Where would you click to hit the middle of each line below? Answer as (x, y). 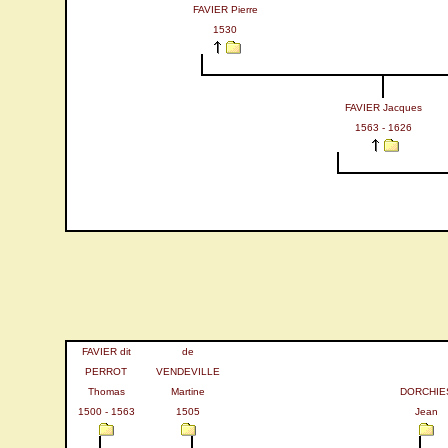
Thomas (106, 391)
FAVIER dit (106, 351)
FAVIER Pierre (225, 9)
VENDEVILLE (188, 371)
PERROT (106, 371)
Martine (188, 391)
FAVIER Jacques (383, 107)
